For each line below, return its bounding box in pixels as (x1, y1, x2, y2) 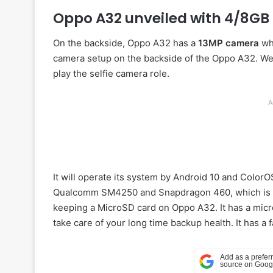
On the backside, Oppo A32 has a (53, 37, 198, 49)
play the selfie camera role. (53, 67, 169, 79)
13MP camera (198, 37, 259, 49)
